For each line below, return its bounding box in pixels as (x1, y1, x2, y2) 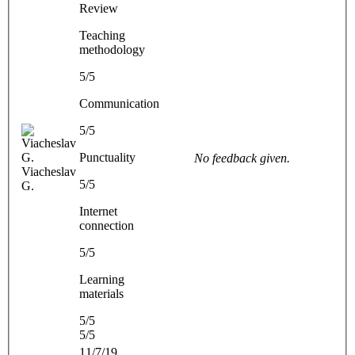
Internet (79, 204, 117, 218)
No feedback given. (194, 151, 290, 165)
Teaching (79, 28, 125, 42)
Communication (79, 96, 159, 110)
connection (79, 218, 134, 232)
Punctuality (79, 150, 136, 164)
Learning (79, 272, 124, 286)
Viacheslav (21, 164, 76, 178)
